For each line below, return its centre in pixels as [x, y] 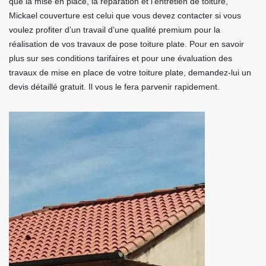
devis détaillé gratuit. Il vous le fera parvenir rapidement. [114, 87]
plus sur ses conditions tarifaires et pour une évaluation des [121, 58]
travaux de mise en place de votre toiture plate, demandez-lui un [130, 72]
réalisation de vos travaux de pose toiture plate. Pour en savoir [126, 44]
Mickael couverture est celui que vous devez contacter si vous [125, 15]
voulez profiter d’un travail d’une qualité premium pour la [115, 30]
